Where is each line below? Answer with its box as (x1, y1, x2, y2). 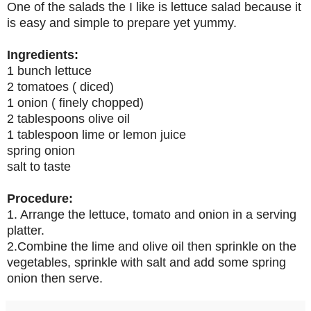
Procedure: (7, 191, 73, 205)
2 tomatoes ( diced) (7, 79, 114, 94)
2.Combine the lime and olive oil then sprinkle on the (7, 239, 296, 253)
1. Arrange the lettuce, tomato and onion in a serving (7, 207, 296, 221)
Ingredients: (7, 47, 78, 62)
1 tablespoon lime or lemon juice (7, 127, 186, 142)
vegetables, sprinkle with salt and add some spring (7, 255, 286, 269)
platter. (7, 223, 44, 237)
